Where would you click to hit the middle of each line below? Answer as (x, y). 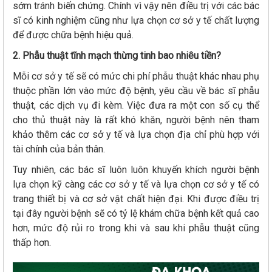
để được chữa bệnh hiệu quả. (74, 35)
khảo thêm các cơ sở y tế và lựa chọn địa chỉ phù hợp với (136, 135)
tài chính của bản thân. (60, 149)
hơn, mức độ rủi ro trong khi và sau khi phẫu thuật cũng (136, 228)
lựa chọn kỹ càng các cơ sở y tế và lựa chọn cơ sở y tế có (136, 185)
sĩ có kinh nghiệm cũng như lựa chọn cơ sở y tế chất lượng (136, 21)
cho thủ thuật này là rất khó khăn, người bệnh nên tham (136, 120)
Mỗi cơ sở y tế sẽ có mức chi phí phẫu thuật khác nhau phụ (136, 76)
